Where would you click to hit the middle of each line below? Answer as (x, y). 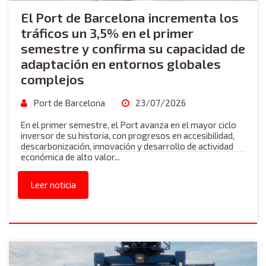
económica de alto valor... (70, 157)
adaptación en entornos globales (121, 64)
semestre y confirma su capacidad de (133, 48)
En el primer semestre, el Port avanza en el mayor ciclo (129, 125)
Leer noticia (53, 185)
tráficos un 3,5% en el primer (107, 33)
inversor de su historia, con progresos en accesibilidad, (128, 135)
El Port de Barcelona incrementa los (130, 17)
